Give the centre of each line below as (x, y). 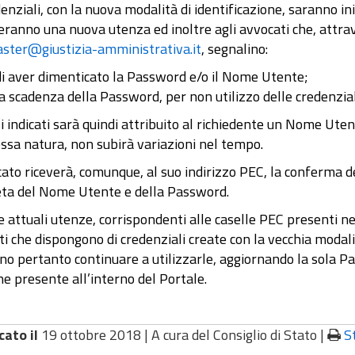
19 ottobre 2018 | (96, 335)
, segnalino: (234, 49)
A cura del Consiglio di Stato (235, 335)
